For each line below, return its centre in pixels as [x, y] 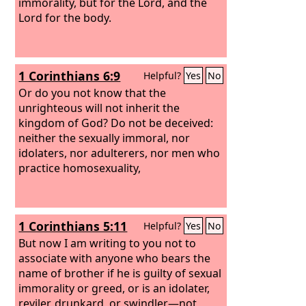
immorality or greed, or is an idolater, [114, 288]
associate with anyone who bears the [115, 258]
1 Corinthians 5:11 [73, 226]
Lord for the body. [65, 17]
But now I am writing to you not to [108, 243]
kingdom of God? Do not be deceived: [116, 123]
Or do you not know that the [93, 93]
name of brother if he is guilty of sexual [120, 273]
